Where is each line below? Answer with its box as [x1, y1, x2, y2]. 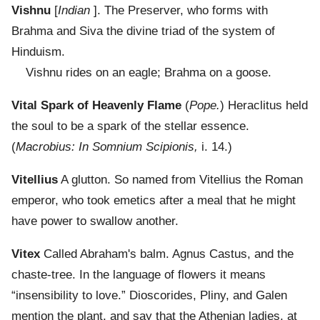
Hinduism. [11, 45, 65, 59]
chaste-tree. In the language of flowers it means [11, 268, 266, 282]
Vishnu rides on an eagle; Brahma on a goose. [11, 66, 271, 80]
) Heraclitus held [220, 99, 308, 113]
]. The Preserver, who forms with [90, 4, 268, 18]
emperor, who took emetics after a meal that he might [11, 194, 296, 208]
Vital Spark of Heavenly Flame [11, 99, 181, 113]
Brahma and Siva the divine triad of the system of [11, 24, 275, 39]
